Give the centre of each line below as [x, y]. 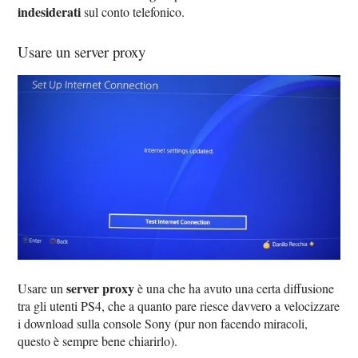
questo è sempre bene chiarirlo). [98, 340]
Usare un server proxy [82, 51]
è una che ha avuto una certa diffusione [235, 288]
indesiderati [50, 11]
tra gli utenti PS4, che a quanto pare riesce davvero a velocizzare [179, 305]
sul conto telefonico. [133, 11]
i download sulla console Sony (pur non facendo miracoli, [163, 323]
